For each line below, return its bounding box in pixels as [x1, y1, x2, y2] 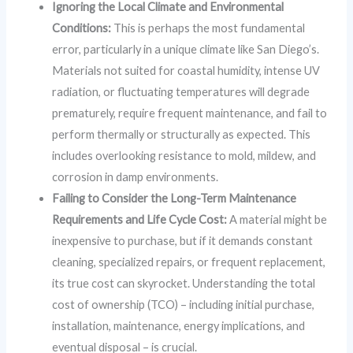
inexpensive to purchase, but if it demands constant [52, 234, 314, 248]
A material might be [227, 213, 328, 227]
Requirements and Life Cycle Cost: [52, 213, 228, 227]
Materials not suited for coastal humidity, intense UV [52, 64, 321, 78]
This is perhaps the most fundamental [111, 21, 306, 35]
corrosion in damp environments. [52, 170, 219, 184]
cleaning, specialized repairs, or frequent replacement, [52, 255, 326, 269]
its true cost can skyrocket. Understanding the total [52, 277, 316, 291]
